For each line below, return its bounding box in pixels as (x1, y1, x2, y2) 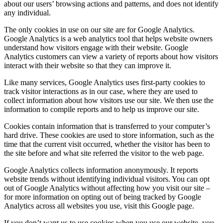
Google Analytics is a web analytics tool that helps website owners (4, 34, 213, 43)
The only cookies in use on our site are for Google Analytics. (4, 25, 195, 34)
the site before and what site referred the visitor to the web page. (4, 149, 204, 158)
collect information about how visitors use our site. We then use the (4, 96, 214, 105)
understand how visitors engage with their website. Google (4, 43, 188, 52)
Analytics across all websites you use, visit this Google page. (4, 202, 194, 211)
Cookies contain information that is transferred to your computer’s (4, 122, 210, 131)
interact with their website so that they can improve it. (4, 61, 171, 70)
